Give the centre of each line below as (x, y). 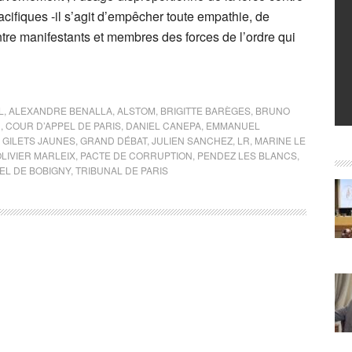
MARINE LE (280, 140)
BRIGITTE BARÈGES (205, 110)
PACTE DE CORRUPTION (136, 155)
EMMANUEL (233, 125)
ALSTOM (136, 110)
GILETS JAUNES (39, 140)
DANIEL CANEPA (163, 125)
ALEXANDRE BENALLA (60, 110)
